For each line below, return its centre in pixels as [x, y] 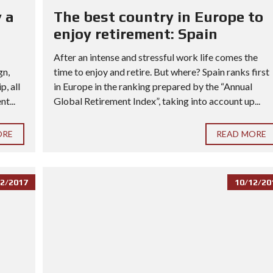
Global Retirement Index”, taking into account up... [157, 101]
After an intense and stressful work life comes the [155, 57]
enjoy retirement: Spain [135, 34]
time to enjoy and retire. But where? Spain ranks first [161, 72]
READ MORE [241, 134]
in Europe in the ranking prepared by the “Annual [153, 87]
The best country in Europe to [158, 17]
